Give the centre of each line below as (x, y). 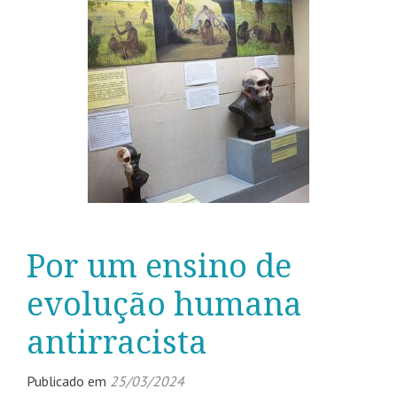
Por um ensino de (159, 267)
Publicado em (68, 381)
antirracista (117, 343)
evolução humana (164, 305)
